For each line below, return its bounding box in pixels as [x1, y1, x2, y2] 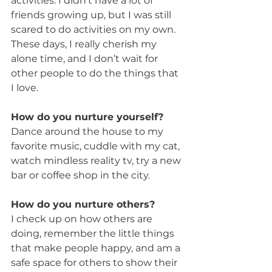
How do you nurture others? [11, 198, 155, 210]
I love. [11, 81, 38, 93]
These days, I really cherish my [11, 38, 159, 50]
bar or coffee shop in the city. [11, 169, 150, 181]
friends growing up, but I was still [11, 8, 174, 21]
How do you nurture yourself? [11, 110, 163, 123]
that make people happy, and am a [11, 242, 183, 254]
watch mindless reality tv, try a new [11, 154, 183, 166]
